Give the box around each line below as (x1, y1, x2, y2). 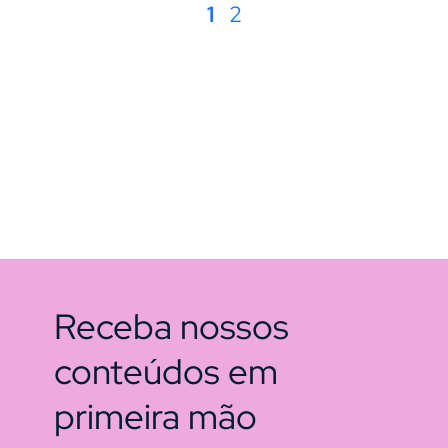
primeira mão (54, 393, 257, 441)
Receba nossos (54, 303, 289, 351)
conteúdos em (54, 348, 278, 396)
